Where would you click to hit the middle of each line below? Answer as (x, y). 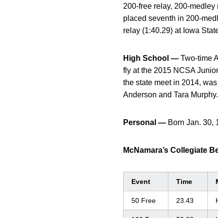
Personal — (145, 123)
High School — (151, 58)
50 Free (144, 201)
